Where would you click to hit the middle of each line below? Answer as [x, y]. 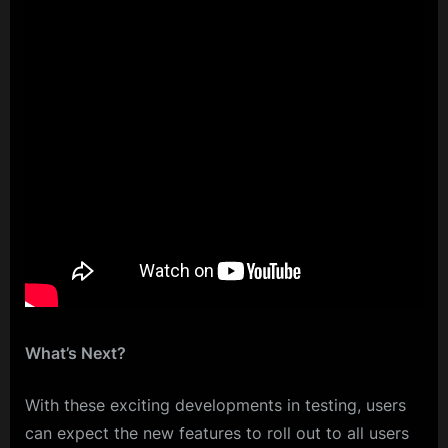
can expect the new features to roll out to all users [217, 432]
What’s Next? [75, 352]
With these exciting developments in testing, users [215, 404]
